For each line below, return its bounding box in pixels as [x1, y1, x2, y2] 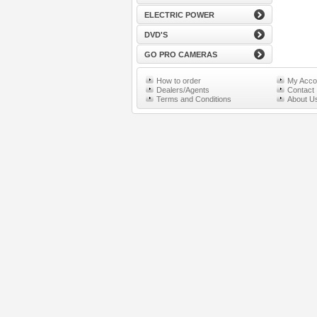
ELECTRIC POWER [144, 11, 214, 19]
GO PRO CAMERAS [144, 50, 217, 59]
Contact [287, 86, 314, 94]
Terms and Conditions [156, 95, 231, 103]
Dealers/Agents [156, 86, 209, 94]
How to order [156, 76, 201, 85]
